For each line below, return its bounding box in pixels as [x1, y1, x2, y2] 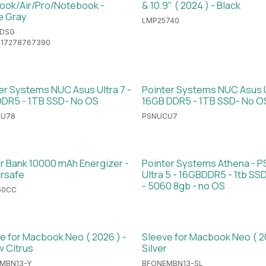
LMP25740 [142, 15, 180, 25]
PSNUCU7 [142, 111, 178, 121]
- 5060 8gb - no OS [142, 178, 226, 192]
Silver [142, 240, 167, 255]
